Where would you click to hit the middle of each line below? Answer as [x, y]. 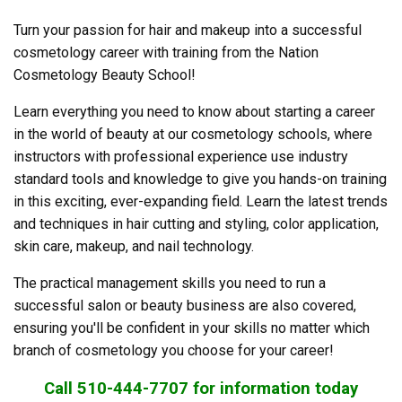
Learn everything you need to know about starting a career [194, 112]
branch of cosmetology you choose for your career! [174, 350]
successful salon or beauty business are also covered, [185, 306]
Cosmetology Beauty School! [105, 75]
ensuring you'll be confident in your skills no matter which [192, 328]
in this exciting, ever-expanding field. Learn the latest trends [201, 201]
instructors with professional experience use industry [181, 157]
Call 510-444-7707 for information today [201, 389]
